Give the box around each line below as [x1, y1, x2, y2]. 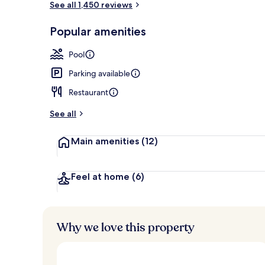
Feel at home [71, 170, 132, 182]
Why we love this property [57, 219, 195, 235]
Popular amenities [50, 24, 146, 38]
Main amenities [71, 135, 141, 147]
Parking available [69, 67, 130, 79]
